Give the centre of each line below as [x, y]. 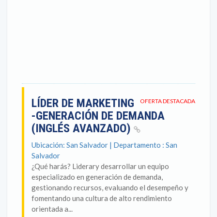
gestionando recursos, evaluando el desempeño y [110, 187]
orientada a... [52, 209]
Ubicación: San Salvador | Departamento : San [104, 145]
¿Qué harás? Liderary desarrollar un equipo [100, 166]
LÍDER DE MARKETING [83, 103]
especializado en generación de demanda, [97, 177]
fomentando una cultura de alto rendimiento [102, 198]
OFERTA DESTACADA [168, 101]
